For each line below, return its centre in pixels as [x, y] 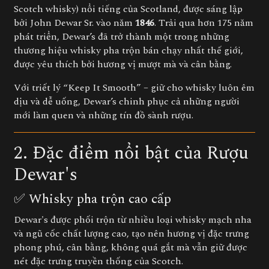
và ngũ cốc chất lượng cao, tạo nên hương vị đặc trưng [131, 234]
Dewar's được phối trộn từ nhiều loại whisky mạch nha [133, 220]
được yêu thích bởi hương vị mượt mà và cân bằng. [123, 64]
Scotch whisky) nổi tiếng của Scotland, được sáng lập [128, 9]
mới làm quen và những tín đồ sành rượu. [104, 115]
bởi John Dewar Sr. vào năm [74, 23]
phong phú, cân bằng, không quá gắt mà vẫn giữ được [131, 247]
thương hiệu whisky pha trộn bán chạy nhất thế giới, [128, 50]
